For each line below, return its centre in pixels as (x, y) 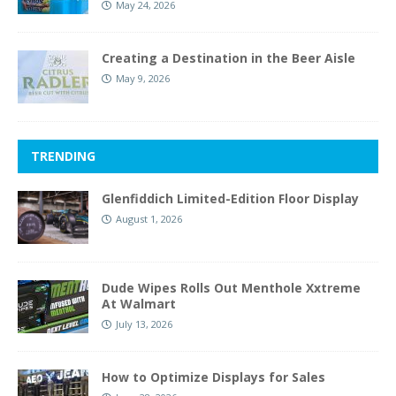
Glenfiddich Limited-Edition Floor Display (230, 199)
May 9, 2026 (143, 79)
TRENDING (63, 156)
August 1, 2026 (149, 219)
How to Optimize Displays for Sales (213, 377)
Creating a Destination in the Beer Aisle (228, 58)
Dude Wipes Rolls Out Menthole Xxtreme (231, 288)
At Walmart (139, 304)
